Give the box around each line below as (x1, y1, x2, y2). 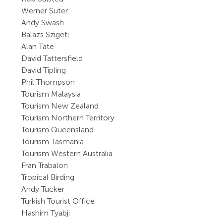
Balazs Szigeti (21, 30, 69, 39)
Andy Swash (21, 18, 64, 27)
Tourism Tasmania (21, 137, 84, 146)
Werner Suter (21, 6, 68, 15)
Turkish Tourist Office (21, 196, 95, 206)
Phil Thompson (21, 77, 75, 87)
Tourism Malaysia (21, 89, 81, 99)
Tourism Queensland (21, 125, 94, 134)
